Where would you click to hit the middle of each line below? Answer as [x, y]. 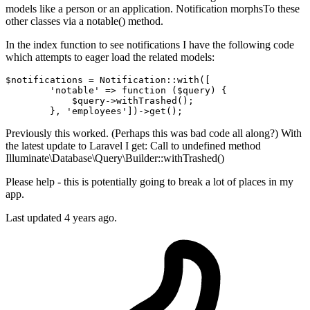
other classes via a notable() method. [84, 21]
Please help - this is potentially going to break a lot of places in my [149, 182]
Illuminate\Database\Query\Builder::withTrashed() [115, 158]
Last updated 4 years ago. [61, 218]
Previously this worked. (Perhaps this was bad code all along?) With [154, 134]
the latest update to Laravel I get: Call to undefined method [133, 146]
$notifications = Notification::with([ [108, 80]
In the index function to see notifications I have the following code [150, 45]
